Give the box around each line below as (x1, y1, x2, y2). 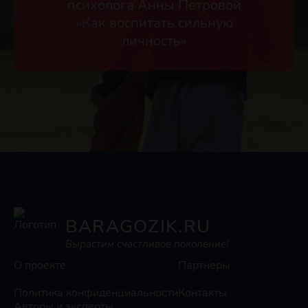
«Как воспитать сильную (75, 13, 233, 32)
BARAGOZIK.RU (65, 214, 211, 239)
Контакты (178, 285, 227, 300)
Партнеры (178, 258, 230, 273)
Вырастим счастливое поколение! (65, 236, 228, 251)
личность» (121, 31, 187, 50)
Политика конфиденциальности (14, 285, 178, 300)
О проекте (14, 258, 66, 273)
